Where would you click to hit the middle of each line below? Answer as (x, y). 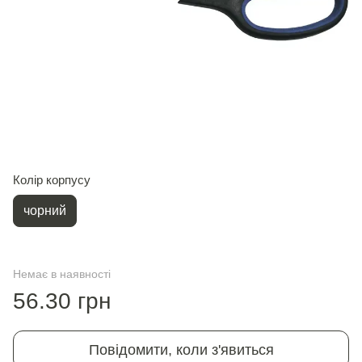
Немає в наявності (62, 274)
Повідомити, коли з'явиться (181, 350)
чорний (45, 210)
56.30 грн (62, 301)
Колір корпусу (52, 180)
